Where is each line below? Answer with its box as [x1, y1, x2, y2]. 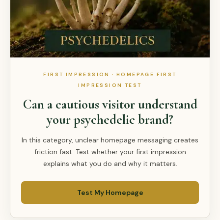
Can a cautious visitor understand [23, 96, 197, 113]
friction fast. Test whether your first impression [34, 147, 186, 157]
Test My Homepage [77, 188, 143, 197]
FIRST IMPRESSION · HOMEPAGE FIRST [43, 71, 177, 78]
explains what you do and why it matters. [43, 159, 177, 168]
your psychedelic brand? [47, 111, 173, 128]
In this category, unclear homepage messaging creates [22, 136, 198, 145]
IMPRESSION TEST [78, 82, 142, 89]
